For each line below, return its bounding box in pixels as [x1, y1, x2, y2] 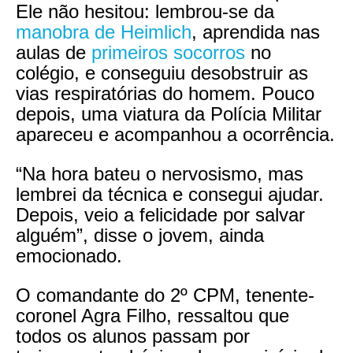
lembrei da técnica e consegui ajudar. [16, 183, 324, 205]
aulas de [16, 41, 91, 63]
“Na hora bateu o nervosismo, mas [16, 162, 303, 184]
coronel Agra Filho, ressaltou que [16, 304, 289, 326]
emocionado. [16, 244, 122, 266]
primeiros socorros [91, 41, 245, 63]
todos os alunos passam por [16, 325, 250, 347]
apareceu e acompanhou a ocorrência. [16, 123, 335, 145]
